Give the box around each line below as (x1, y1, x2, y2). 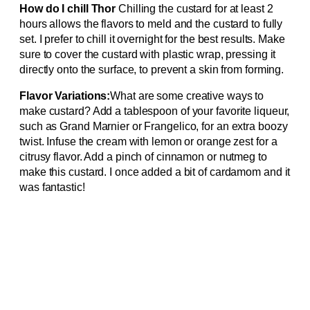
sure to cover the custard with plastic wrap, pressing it (19, 48, 276, 61)
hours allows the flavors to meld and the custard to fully (19, 18, 283, 30)
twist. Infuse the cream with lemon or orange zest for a (19, 136, 277, 148)
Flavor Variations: (19, 90, 111, 102)
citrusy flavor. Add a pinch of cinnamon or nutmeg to (19, 151, 267, 163)
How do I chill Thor (19, 3, 116, 15)
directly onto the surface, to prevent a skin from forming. (19, 64, 284, 76)
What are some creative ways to (110, 90, 264, 102)
